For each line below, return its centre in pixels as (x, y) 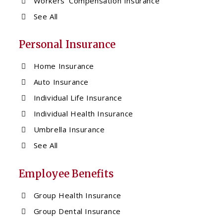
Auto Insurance (61, 82)
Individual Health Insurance (83, 114)
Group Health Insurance (77, 195)
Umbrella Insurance (69, 130)
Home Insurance (64, 66)
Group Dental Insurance (77, 211)
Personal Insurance (67, 45)
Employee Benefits (66, 174)
